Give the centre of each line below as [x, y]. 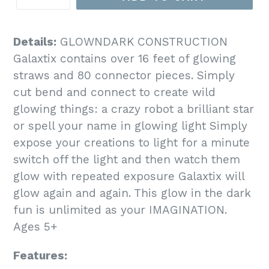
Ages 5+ [35, 227]
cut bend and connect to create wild [114, 92]
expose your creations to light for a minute [131, 143]
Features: [40, 255]
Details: [35, 42]
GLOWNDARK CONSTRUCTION [142, 42]
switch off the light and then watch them [127, 160]
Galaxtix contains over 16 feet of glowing [125, 59]
